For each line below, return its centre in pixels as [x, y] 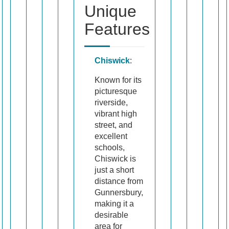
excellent [111, 136]
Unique [110, 12]
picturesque [116, 91]
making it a [114, 204]
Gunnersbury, [119, 193]
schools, [110, 148]
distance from [119, 181]
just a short [114, 170]
